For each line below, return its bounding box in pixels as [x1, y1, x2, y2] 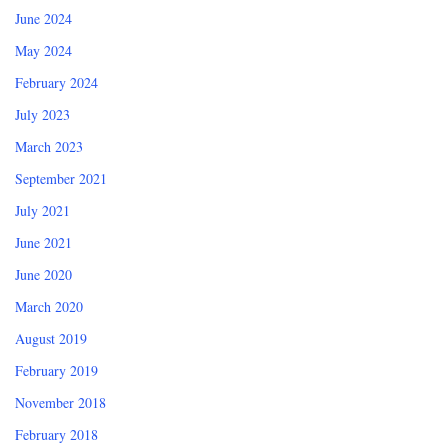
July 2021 [15, 201, 70, 221]
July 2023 [15, 105, 70, 125]
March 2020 [15, 297, 83, 317]
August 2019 [15, 329, 87, 349]
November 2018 [15, 393, 106, 413]
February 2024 [15, 73, 98, 93]
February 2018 [15, 425, 98, 445]
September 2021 [15, 169, 107, 189]
